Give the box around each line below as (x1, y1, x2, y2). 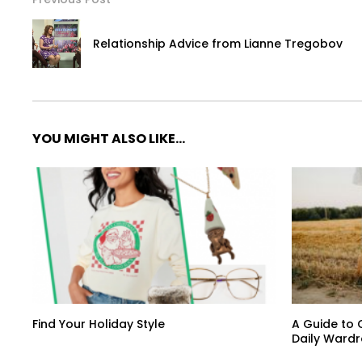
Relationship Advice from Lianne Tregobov (93, 35, 343, 52)
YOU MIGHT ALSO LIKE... (32, 128, 185, 148)
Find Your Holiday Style (32, 316, 165, 333)
